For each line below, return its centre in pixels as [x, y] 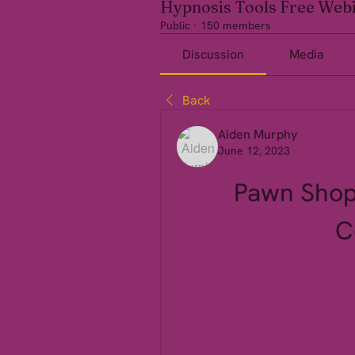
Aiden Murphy [258, 134]
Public [175, 25]
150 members [236, 25]
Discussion [214, 54]
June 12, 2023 [254, 151]
